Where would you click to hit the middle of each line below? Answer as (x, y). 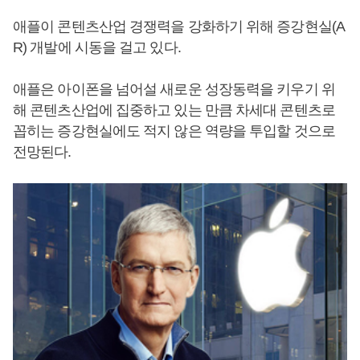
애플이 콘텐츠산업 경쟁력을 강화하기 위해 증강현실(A (179, 27)
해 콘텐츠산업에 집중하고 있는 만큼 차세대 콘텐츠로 (174, 110)
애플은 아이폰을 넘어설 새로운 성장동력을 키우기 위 (174, 89)
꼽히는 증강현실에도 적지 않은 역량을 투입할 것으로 (174, 131)
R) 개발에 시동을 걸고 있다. (97, 47)
